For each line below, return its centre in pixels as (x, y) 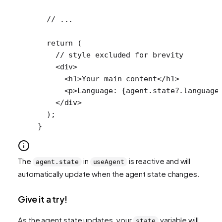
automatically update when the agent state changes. (109, 173)
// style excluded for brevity (111, 55)
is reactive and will (159, 161)
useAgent (109, 162)
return (55, 43)
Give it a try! (43, 199)
